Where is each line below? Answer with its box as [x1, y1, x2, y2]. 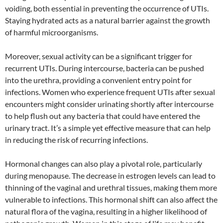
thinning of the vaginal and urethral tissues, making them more [5, 182, 217, 192]
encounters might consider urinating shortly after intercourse [5, 99, 214, 109]
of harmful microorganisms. [5, 27, 98, 37]
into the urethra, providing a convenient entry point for [5, 75, 192, 85]
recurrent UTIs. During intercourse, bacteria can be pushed [5, 63, 204, 73]
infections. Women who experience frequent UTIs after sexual [5, 87, 215, 97]
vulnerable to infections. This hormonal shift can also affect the [5, 194, 218, 204]
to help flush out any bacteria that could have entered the [5, 111, 200, 120]
